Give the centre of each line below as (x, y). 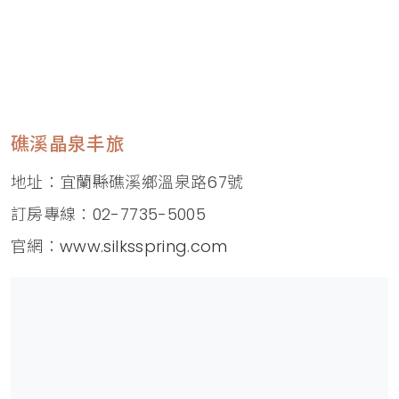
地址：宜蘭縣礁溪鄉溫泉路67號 (130, 183)
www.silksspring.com (144, 247)
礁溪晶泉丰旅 (68, 144)
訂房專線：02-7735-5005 (108, 215)
